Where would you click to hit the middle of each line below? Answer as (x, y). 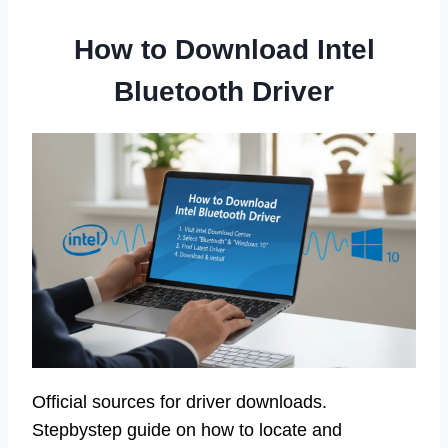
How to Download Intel (224, 50)
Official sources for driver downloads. (179, 401)
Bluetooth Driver (224, 92)
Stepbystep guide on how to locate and (187, 429)
